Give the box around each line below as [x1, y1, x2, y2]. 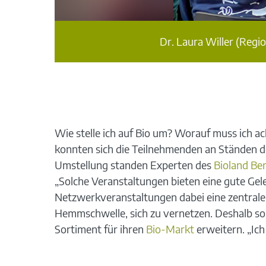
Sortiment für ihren [54, 221, 146, 236]
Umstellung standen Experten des [54, 157, 214, 172]
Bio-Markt [145, 221, 194, 236]
